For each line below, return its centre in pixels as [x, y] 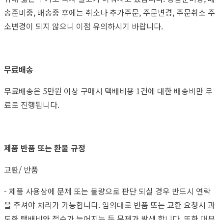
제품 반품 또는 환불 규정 [46, 148]
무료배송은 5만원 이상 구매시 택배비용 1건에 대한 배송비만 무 [108, 91]
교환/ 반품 [22, 169]
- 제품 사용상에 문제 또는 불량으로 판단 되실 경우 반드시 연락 [107, 191]
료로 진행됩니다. [33, 104]
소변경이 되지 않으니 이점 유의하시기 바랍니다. [85, 26]
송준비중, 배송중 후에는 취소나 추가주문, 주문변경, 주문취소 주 [110, 12]
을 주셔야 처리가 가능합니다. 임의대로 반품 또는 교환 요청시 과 [110, 205]
